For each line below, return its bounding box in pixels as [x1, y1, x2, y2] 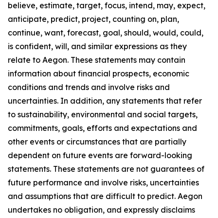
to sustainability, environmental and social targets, [8, 109, 198, 119]
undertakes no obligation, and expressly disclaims [8, 205, 195, 215]
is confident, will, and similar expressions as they [8, 41, 187, 51]
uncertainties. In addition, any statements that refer [8, 96, 202, 106]
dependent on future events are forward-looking [8, 150, 192, 160]
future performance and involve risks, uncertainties [8, 178, 199, 187]
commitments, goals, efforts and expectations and [8, 123, 197, 133]
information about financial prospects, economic [8, 69, 189, 78]
